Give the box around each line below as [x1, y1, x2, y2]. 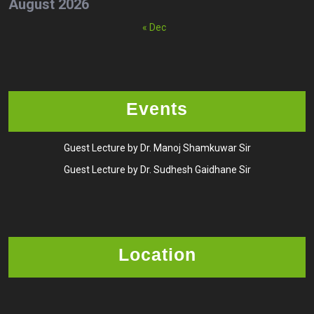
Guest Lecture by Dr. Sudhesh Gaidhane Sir [63, 163, 251, 175]
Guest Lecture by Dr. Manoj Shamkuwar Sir [63, 142, 251, 153]
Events [126, 98, 188, 118]
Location [118, 244, 196, 264]
